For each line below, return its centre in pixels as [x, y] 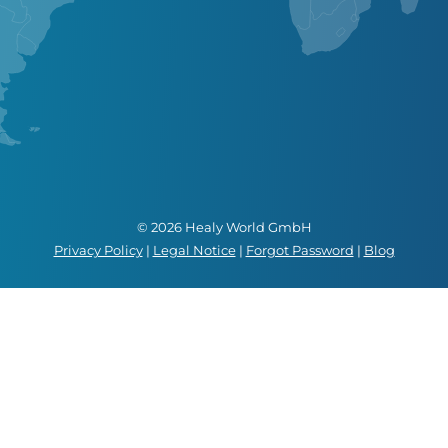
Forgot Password [299, 249]
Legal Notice [194, 249]
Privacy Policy [98, 249]
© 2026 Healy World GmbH [224, 226]
